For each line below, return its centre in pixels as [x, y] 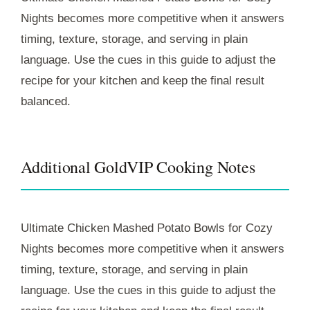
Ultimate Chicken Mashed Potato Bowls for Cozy [147, 228]
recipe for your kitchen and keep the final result [143, 80]
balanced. [46, 101]
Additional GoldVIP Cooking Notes [138, 166]
